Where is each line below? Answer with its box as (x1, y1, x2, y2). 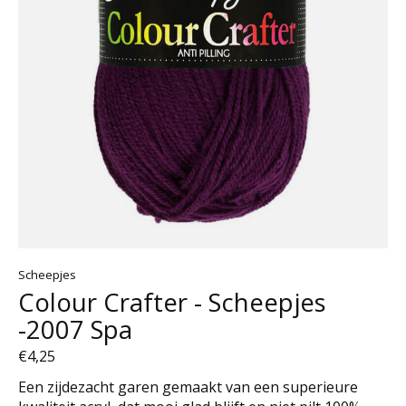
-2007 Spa (18, 312, 132, 347)
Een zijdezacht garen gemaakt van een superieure (18, 376, 358, 397)
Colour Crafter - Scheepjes (18, 285, 326, 320)
